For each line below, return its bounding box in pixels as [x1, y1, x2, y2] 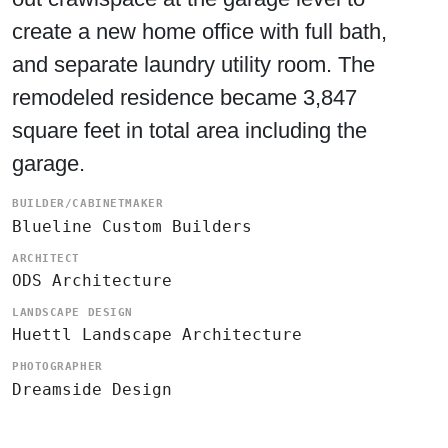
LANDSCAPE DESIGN [12, 305, 133, 319]
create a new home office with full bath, [12, 19, 387, 45]
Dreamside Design [12, 379, 172, 399]
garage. [12, 151, 85, 177]
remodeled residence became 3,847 [12, 85, 357, 111]
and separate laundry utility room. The [12, 52, 375, 78]
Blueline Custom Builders [12, 216, 252, 236]
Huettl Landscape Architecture [12, 325, 302, 345]
